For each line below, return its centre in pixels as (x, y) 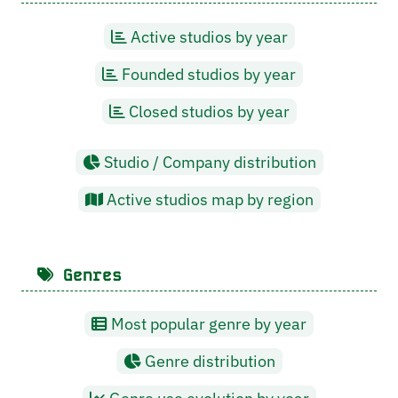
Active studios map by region (208, 200)
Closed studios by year (207, 111)
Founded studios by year (207, 74)
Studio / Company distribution (208, 163)
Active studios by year (207, 36)
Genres (88, 275)
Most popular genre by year (207, 324)
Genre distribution (208, 362)
